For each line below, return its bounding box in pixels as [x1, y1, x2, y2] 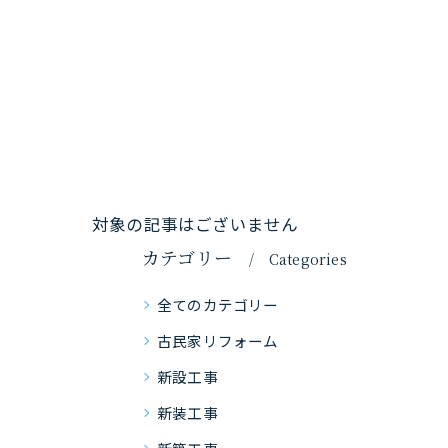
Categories [268, 249, 347, 269]
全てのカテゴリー [157, 294, 279, 315]
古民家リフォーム [157, 330, 279, 351]
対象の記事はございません [92, 212, 299, 236]
